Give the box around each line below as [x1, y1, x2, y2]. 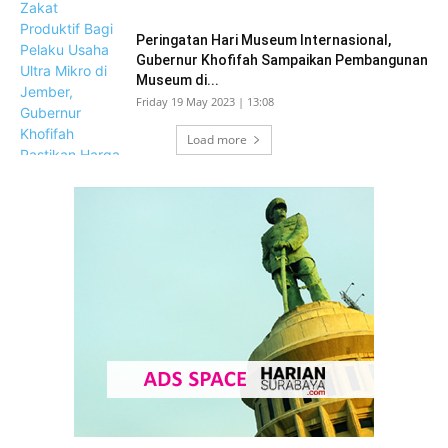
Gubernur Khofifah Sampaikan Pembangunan [136, 52, 428, 68]
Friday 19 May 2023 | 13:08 [136, 94, 274, 109]
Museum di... [136, 72, 219, 88]
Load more [187, 131, 247, 148]
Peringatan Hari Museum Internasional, [136, 32, 391, 48]
